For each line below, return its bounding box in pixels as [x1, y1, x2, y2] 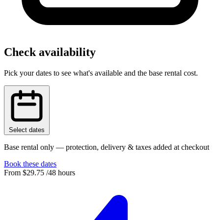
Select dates [9, 126, 45, 134]
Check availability [4, 46, 96, 59]
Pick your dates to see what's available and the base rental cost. [4, 69, 198, 78]
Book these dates [4, 160, 56, 168]
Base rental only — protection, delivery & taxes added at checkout [4, 143, 209, 152]
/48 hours [46, 168, 75, 177]
